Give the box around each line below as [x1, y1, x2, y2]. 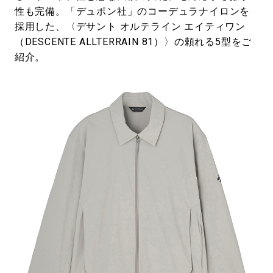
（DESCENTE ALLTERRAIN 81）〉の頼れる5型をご [14, 36, 252, 48]
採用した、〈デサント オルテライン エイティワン [14, 21, 246, 33]
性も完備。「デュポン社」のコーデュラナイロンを [14, 5, 250, 18]
